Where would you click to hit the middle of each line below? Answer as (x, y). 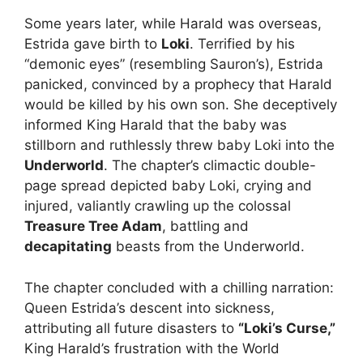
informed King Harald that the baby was (156, 125)
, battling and (205, 226)
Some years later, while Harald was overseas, (173, 24)
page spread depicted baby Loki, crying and (168, 186)
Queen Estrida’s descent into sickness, (149, 307)
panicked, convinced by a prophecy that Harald (178, 85)
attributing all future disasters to (131, 328)
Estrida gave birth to (93, 44)
